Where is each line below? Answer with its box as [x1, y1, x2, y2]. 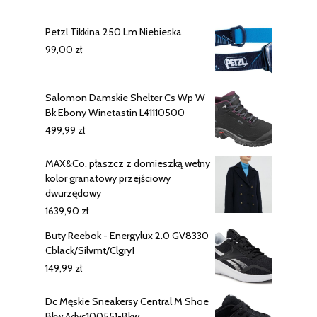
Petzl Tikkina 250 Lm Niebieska [45, 25, 182, 38]
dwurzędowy [45, 186, 101, 200]
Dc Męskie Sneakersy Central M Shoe [45, 294, 209, 308]
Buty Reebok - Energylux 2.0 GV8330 [45, 229, 209, 242]
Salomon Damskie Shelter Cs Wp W [45, 91, 205, 104]
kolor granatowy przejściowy [45, 171, 171, 185]
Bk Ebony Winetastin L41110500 [45, 105, 185, 119]
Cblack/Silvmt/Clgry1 [45, 243, 134, 257]
